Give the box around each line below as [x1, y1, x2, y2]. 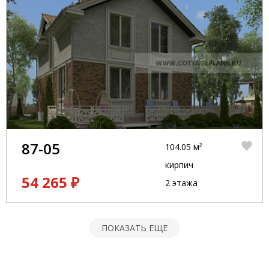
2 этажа [165, 177, 198, 189]
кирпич [165, 159, 193, 171]
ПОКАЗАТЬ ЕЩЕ [101, 222, 168, 234]
